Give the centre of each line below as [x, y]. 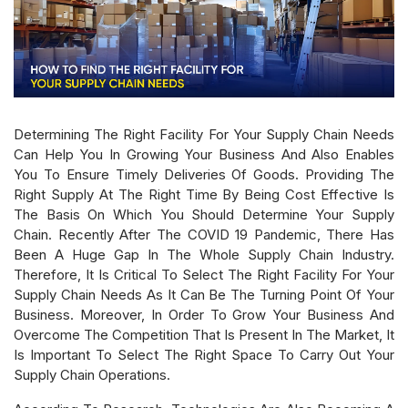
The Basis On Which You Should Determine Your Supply [204, 214]
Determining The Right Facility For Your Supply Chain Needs [204, 134]
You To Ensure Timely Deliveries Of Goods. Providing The [204, 174]
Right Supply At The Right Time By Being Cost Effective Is [204, 194]
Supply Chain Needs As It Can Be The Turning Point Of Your [204, 294]
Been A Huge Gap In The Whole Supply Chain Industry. [204, 254]
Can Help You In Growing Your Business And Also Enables [204, 154]
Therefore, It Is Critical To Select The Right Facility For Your [204, 274]
